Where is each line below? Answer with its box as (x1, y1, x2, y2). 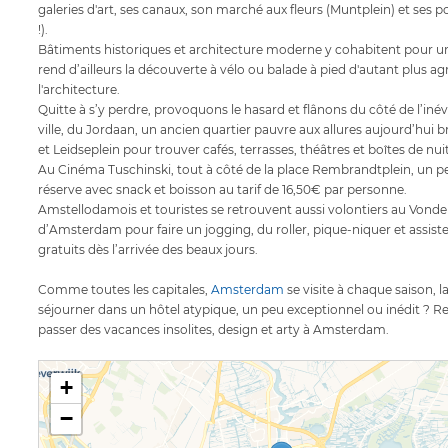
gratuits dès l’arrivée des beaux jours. (38, 242, 258, 258)
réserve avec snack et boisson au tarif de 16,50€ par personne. (38, 182, 407, 198)
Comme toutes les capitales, (38, 282, 211, 298)
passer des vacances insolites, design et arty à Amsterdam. (38, 322, 389, 338)
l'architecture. (38, 82, 120, 98)
